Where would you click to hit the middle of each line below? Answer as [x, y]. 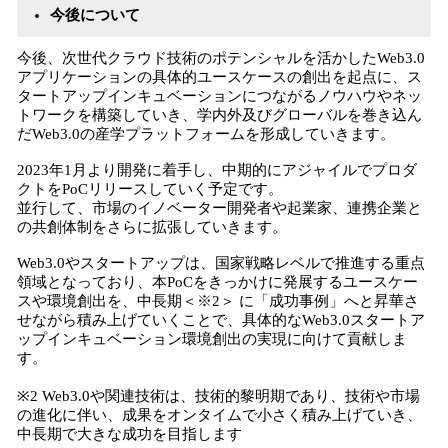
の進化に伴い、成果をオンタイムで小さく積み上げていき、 [219, 415]
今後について [95, 15]
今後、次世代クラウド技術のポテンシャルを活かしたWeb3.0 [221, 58]
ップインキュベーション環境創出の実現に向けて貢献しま [212, 339]
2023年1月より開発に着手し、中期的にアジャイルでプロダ [217, 170]
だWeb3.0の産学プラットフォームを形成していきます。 [206, 134]
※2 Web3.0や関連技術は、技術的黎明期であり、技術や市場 [218, 396]
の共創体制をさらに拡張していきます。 [152, 227]
